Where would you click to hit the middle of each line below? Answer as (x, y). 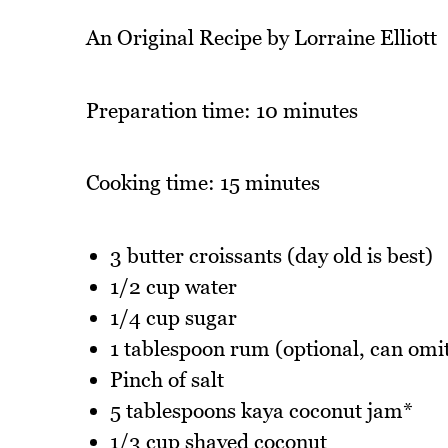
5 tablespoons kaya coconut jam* (261, 410)
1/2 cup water (173, 286)
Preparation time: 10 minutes (221, 110)
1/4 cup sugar (173, 317)
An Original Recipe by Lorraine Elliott (261, 38)
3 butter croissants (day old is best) (271, 255)
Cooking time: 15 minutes (202, 183)
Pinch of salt (166, 379)
